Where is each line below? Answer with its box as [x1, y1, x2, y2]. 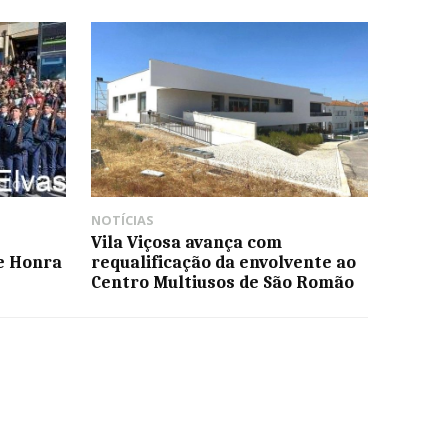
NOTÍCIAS [90, 210, 154, 229]
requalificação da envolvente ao [90, 251, 356, 272]
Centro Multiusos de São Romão [90, 271, 354, 292]
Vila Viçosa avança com [90, 231, 282, 252]
